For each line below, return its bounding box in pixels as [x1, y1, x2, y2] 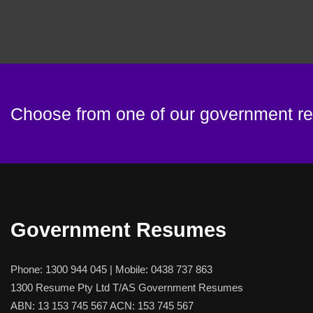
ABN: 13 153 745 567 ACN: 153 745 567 [10, 300, 194, 312]
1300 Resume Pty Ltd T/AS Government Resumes [10, 282, 243, 293]
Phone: [10, 263, 45, 275]
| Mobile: [107, 263, 151, 275]
